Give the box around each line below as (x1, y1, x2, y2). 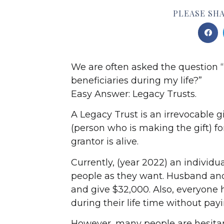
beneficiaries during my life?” (71, 74, 202, 86)
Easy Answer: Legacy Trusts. (71, 88, 196, 99)
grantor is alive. (71, 136, 138, 147)
